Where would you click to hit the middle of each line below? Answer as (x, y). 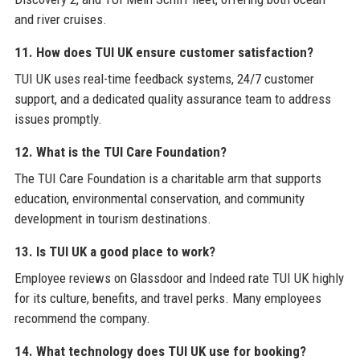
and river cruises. (60, 19)
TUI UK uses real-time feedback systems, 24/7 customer (164, 78)
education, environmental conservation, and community (159, 198)
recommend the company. (82, 318)
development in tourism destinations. (112, 218)
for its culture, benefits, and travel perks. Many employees (168, 298)
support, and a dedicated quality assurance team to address (172, 98)
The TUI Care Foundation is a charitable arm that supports (168, 178)
